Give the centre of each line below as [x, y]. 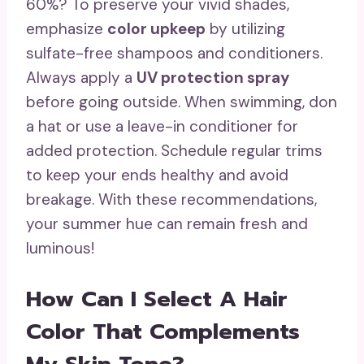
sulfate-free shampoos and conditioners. [174, 54]
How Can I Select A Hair [157, 299]
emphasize [67, 29]
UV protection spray [213, 78]
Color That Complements [163, 332]
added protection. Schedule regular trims [174, 151]
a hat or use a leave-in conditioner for [162, 127]
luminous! [60, 249]
